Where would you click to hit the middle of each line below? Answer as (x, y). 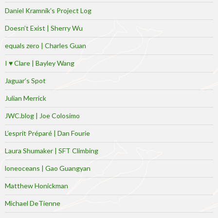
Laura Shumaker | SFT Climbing (52, 151)
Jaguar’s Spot (25, 81)
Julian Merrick (26, 98)
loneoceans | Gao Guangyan (48, 168)
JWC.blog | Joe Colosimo (42, 116)
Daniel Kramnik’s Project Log (48, 11)
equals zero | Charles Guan (45, 46)
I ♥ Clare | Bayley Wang (40, 63)
